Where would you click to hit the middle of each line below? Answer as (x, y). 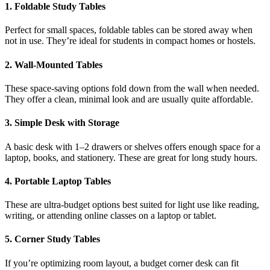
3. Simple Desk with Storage (62, 123)
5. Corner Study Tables (52, 239)
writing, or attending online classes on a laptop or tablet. (111, 216)
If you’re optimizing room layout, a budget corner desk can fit (122, 263)
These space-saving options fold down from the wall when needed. (132, 88)
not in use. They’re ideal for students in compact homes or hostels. (130, 41)
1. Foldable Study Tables (55, 7)
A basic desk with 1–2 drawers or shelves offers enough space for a (133, 146)
